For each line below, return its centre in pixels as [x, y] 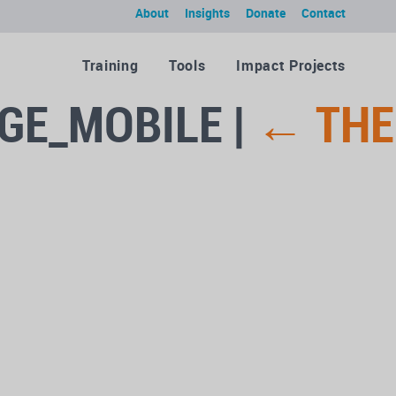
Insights [207, 13]
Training [110, 65]
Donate [266, 13]
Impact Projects [291, 65]
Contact [324, 13]
